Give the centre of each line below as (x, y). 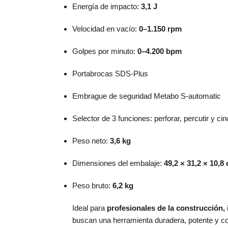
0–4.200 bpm (160, 51)
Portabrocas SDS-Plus (110, 74)
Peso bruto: (92, 186)
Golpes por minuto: (105, 51)
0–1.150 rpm (160, 29)
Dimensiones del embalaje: (118, 163)
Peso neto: (91, 141)
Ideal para (90, 208)
